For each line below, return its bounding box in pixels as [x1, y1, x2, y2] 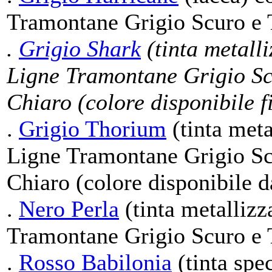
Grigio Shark [19, 36, 141, 61]
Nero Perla [19, 196, 119, 222]
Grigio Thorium [19, 116, 166, 141]
